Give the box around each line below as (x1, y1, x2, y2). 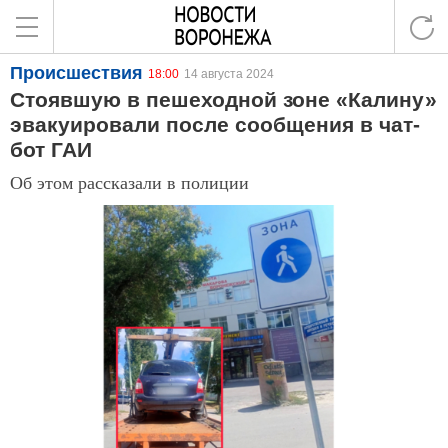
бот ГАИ (10, 138, 92, 161)
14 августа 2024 (184, 67, 274, 81)
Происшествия (10, 63, 143, 83)
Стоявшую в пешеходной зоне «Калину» (10, 88, 437, 111)
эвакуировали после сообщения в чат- (10, 113, 420, 136)
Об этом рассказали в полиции (10, 170, 249, 194)
